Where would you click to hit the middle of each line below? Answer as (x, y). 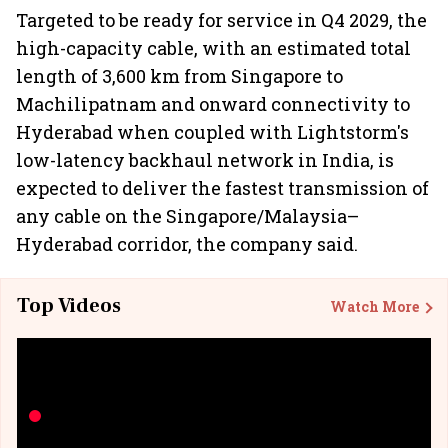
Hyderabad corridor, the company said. (187, 244)
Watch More (374, 306)
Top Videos (69, 306)
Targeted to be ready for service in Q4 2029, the (221, 20)
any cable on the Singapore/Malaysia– (187, 216)
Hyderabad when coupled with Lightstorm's (212, 132)
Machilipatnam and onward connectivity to (213, 104)
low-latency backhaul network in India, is (205, 160)
